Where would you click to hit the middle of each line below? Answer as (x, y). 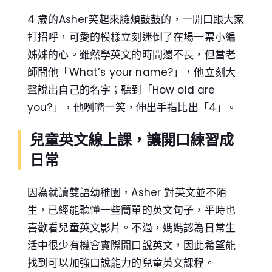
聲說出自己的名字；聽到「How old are (121, 90)
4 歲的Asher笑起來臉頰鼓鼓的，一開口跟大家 (136, 20)
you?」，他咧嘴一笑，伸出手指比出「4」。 (132, 108)
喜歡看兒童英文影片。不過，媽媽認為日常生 (131, 228)
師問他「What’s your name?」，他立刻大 (132, 73)
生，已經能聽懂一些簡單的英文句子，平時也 (131, 210)
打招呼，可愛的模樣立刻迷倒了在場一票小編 (131, 37)
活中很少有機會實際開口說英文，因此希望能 (131, 246)
